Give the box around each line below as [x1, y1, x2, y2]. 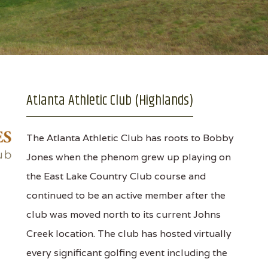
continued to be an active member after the [26, 189, 226, 202]
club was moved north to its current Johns [26, 208, 221, 221]
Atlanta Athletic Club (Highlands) [26, 90, 193, 111]
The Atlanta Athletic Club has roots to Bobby [26, 132, 234, 144]
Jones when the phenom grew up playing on [26, 151, 231, 163]
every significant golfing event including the [26, 246, 227, 259]
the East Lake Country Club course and [26, 170, 206, 182]
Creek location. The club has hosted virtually [26, 227, 232, 240]
